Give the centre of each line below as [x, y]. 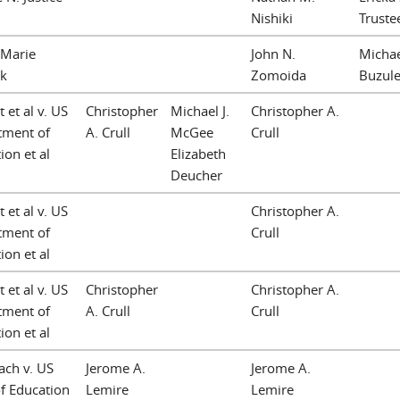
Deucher [196, 175]
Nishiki [272, 17]
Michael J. [200, 110]
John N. [273, 53]
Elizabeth [198, 153]
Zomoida [279, 75]
